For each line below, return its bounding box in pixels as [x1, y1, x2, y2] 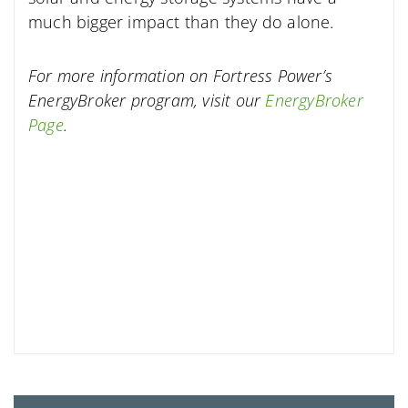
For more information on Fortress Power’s [28, 64, 333, 87]
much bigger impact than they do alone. [28, 11, 334, 34]
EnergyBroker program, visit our [28, 88, 266, 111]
